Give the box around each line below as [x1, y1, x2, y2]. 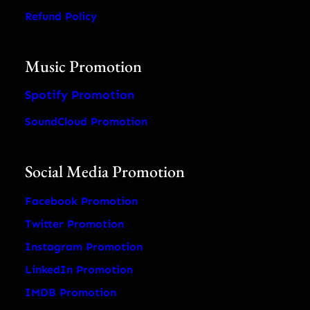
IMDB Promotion [25, 285, 116, 299]
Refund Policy [25, 9, 97, 23]
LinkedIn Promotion [25, 262, 133, 276]
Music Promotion [25, 55, 142, 77]
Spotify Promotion [25, 86, 134, 102]
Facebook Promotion [25, 194, 138, 208]
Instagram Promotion [25, 239, 143, 253]
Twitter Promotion [25, 217, 124, 230]
